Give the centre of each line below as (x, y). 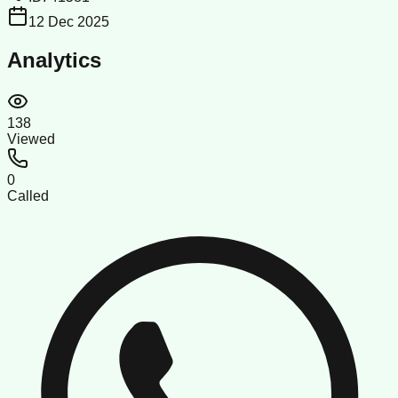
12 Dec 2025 (69, 21)
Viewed (31, 139)
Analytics (54, 60)
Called (28, 195)
